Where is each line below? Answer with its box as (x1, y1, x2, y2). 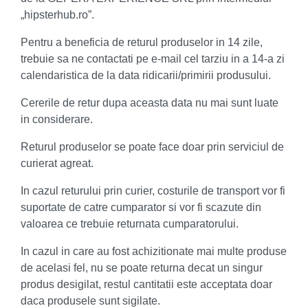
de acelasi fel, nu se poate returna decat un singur (21, 262, 263, 274)
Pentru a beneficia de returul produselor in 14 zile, (21, 36, 263, 48)
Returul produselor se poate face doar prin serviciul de (21, 141, 284, 153)
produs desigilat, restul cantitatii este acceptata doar (21, 278, 272, 290)
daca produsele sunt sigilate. (21, 295, 160, 307)
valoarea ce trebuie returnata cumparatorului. (21, 218, 239, 230)
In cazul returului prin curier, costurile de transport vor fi (21, 185, 285, 197)
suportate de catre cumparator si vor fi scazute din (21, 201, 261, 213)
